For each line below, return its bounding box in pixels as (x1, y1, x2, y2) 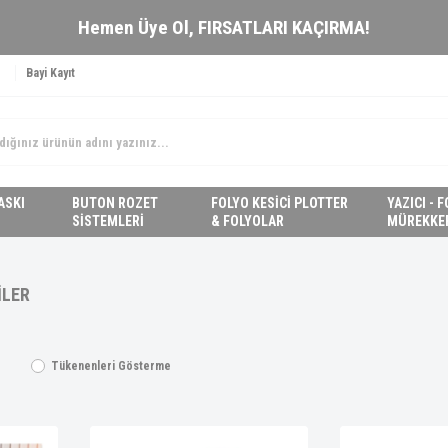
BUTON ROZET (72, 195, 159, 211)
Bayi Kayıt (26, 66, 75, 80)
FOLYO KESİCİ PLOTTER (210, 195, 348, 211)
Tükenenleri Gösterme (51, 359, 171, 373)
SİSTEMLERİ (72, 213, 145, 229)
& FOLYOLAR (210, 213, 284, 229)
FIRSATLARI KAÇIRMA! (198, 16, 370, 39)
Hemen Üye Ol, (78, 16, 198, 39)
